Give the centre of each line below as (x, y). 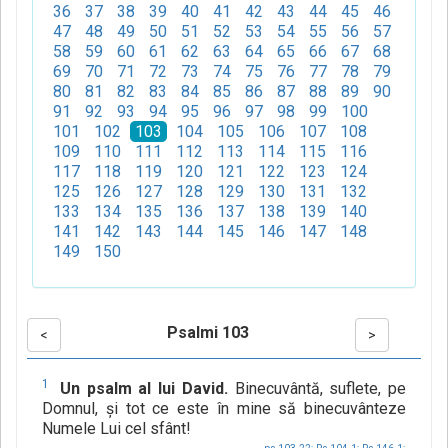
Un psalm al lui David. (143, 389)
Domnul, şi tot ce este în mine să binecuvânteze (224, 409)
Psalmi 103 (207, 333)
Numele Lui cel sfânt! (116, 429)
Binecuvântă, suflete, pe (316, 389)
